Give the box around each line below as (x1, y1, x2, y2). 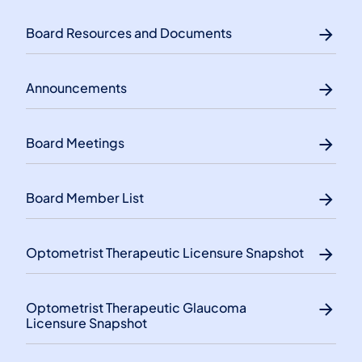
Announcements (26, 78, 127, 96)
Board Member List (26, 188, 144, 206)
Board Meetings (26, 133, 124, 151)
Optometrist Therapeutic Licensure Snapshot (26, 243, 304, 261)
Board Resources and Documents (26, 23, 232, 41)
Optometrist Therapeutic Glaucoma (26, 298, 246, 316)
